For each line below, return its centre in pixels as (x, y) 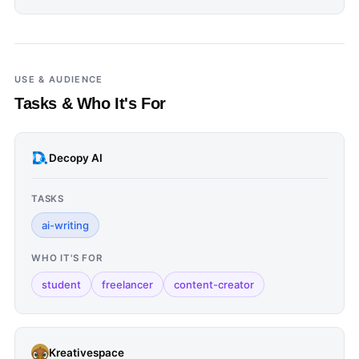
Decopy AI (76, 157)
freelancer (127, 284)
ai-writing (65, 225)
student (61, 284)
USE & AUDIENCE (59, 79)
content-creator (214, 284)
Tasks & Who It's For (90, 103)
